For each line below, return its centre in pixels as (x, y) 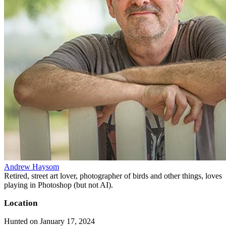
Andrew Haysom (32, 166)
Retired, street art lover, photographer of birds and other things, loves (113, 176)
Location (21, 203)
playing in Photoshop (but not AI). (59, 185)
